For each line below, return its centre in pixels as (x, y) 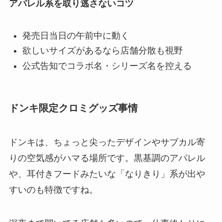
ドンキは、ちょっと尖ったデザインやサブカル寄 (107, 142)
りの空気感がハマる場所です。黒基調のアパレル (107, 158)
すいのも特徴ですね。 (53, 190)
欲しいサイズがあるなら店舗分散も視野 (102, 51)
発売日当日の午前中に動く (76, 35)
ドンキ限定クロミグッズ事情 (73, 108)
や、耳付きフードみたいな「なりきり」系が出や (107, 174)
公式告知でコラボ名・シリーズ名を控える (107, 66)
